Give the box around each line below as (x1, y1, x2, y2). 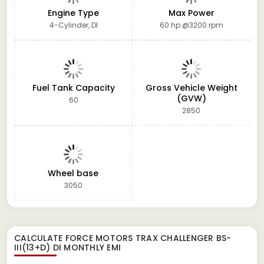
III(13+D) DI (14, 241, 61, 253)
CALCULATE (14, 232, 65, 244)
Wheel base (48, 167, 98, 179)
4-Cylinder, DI (49, 19, 98, 30)
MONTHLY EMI (61, 241, 121, 253)
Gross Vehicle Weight (145, 81, 237, 94)
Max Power (168, 6, 214, 19)
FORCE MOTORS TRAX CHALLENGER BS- (65, 232, 232, 244)
